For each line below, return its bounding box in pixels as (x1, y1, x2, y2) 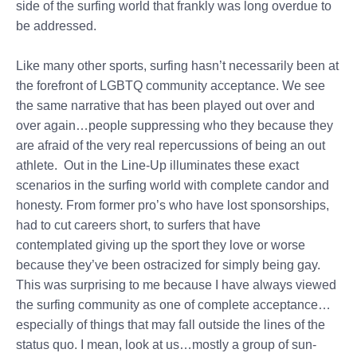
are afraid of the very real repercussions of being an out (16, 139, 325, 152)
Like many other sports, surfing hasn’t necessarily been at (16, 59, 339, 73)
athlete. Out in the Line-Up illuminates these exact (16, 159, 299, 172)
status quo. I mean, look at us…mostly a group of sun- (16, 338, 316, 351)
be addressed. (16, 19, 96, 33)
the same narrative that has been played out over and (16, 99, 315, 112)
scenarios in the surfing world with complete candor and (16, 178, 329, 192)
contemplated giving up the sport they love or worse (16, 238, 305, 252)
